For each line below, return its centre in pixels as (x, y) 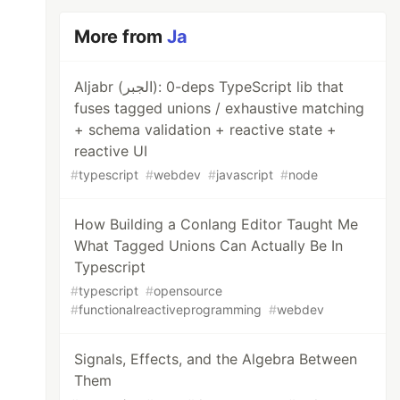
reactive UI (111, 151)
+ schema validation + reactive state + (206, 129)
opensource (188, 291)
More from (121, 37)
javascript (245, 175)
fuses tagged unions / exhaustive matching (220, 108)
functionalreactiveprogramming (171, 309)
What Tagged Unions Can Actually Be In (209, 246)
